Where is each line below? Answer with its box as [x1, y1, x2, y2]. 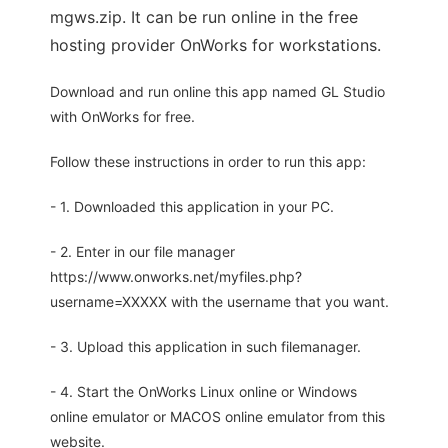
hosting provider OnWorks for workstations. [50, 35, 381, 56]
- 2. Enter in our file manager [50, 243, 235, 261]
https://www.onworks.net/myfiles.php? [50, 268, 302, 286]
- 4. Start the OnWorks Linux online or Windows [50, 383, 357, 401]
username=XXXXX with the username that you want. [50, 293, 389, 311]
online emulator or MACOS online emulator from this [50, 408, 385, 426]
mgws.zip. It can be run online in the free [50, 7, 358, 28]
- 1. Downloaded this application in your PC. [50, 198, 334, 216]
